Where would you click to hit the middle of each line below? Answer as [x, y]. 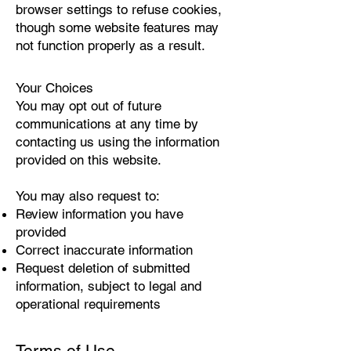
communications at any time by [107, 124]
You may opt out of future [89, 106]
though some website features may [117, 27]
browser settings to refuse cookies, [119, 9]
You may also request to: [88, 196]
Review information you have [100, 214]
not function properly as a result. [110, 45]
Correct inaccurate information [104, 250]
